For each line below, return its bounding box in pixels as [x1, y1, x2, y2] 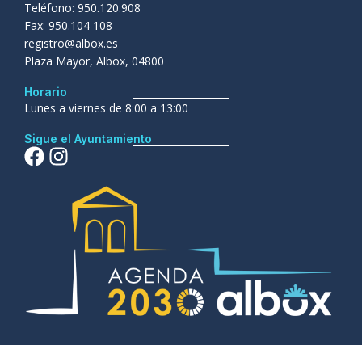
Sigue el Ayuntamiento [24, 132, 152, 145]
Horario [24, 85, 67, 99]
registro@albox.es [24, 36, 118, 51]
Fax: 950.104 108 [24, 18, 112, 33]
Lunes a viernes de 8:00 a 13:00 [24, 100, 188, 116]
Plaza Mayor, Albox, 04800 [24, 53, 164, 69]
